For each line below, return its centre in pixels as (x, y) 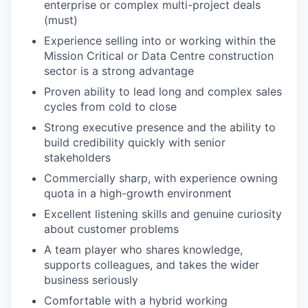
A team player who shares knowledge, (143, 250)
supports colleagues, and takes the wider (152, 265)
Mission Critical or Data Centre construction (159, 56)
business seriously (91, 280)
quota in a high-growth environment (138, 193)
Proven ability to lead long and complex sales (163, 91)
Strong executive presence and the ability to (160, 127)
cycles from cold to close (110, 107)
